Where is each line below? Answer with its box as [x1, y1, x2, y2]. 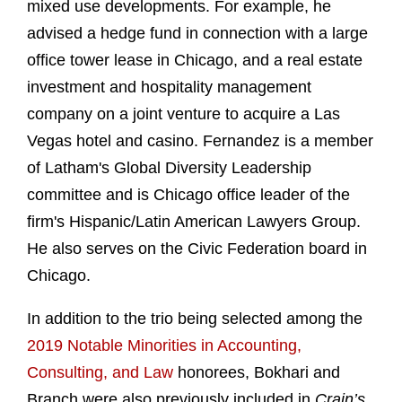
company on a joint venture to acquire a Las [27, 105, 340, 124]
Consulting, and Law [27, 363, 173, 382]
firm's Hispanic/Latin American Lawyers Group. [27, 213, 361, 232]
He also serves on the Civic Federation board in [27, 240, 367, 258]
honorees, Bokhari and [173, 363, 340, 382]
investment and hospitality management [27, 78, 311, 97]
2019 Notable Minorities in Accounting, [27, 336, 301, 355]
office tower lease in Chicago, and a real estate [27, 51, 363, 70]
